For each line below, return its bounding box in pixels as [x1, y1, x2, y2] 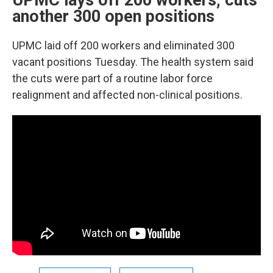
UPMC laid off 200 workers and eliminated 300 [12, 39, 235, 52]
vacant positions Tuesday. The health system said [12, 55, 253, 69]
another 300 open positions [12, 7, 214, 27]
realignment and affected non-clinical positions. [12, 88, 243, 102]
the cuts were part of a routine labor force [12, 72, 213, 85]
